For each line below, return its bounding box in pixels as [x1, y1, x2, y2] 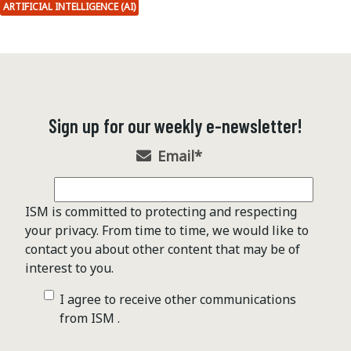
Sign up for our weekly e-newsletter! [49, 114, 302, 137]
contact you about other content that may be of [25, 240, 300, 258]
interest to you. [25, 259, 114, 277]
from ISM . [60, 309, 120, 327]
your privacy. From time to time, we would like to [25, 221, 309, 239]
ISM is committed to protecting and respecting [25, 202, 297, 220]
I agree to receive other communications [60, 290, 296, 308]
